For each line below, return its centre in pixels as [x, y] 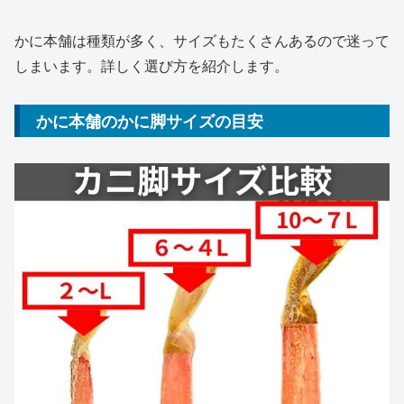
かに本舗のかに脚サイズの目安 [150, 121]
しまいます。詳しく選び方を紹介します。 [151, 66]
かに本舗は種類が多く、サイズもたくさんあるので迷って [202, 41]
